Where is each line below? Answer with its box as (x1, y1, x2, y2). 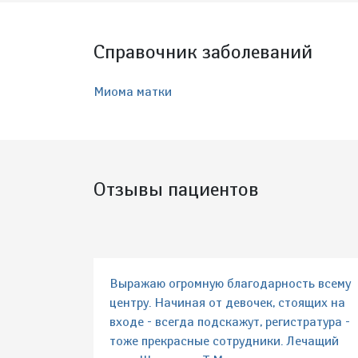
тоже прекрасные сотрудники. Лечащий (109, 333, 339, 349)
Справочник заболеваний (93, 40, 312, 64)
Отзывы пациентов (93, 177, 259, 201)
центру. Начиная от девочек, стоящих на (109, 295, 345, 311)
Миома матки (93, 84, 172, 100)
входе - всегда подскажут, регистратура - (109, 314, 350, 330)
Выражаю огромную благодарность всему (109, 276, 351, 292)
